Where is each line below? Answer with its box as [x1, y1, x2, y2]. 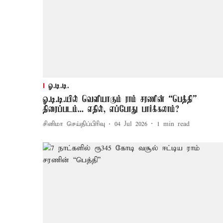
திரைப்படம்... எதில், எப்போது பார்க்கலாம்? [43, 104, 179, 114]
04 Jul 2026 [114, 120, 147, 129]
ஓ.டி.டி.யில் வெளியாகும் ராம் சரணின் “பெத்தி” [43, 94, 197, 105]
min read [163, 120, 190, 129]
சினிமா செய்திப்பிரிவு [43, 120, 105, 129]
